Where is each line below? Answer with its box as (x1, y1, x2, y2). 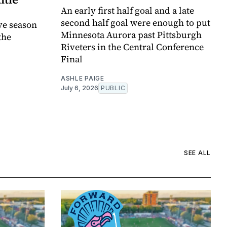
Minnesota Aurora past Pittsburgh (61, 28, 202, 41)
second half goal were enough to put (61, 16, 210, 29)
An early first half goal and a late (61, 4, 194, 17)
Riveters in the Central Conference (61, 40, 204, 53)
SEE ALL (184, 149, 211, 157)
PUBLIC (101, 84, 126, 92)
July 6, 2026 (61, 84, 98, 92)
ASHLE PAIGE (61, 74, 104, 82)
